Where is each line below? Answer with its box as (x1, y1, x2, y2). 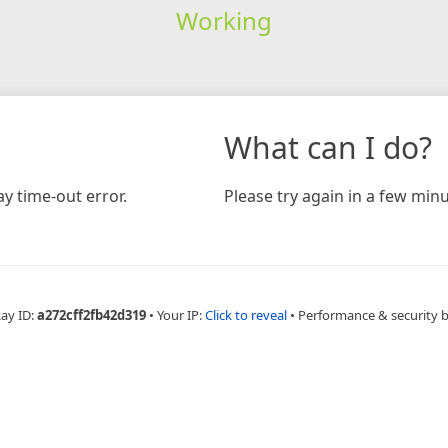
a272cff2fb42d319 (36, 305, 146, 324)
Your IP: (156, 305, 205, 324)
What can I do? (224, 126, 432, 168)
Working (175, 3, 272, 37)
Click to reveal (204, 305, 287, 324)
